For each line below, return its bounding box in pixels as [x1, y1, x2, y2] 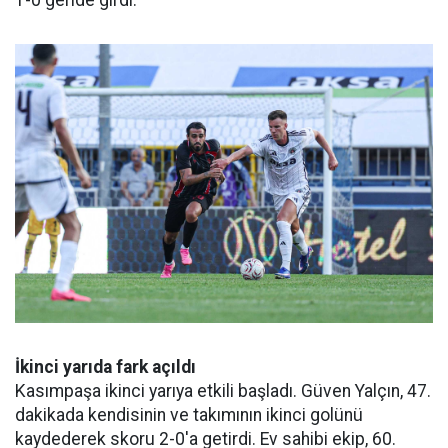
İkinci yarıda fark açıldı [15, 356, 196, 377]
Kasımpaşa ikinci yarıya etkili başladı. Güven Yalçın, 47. [15, 380, 431, 401]
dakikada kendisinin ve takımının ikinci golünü [15, 404, 363, 425]
